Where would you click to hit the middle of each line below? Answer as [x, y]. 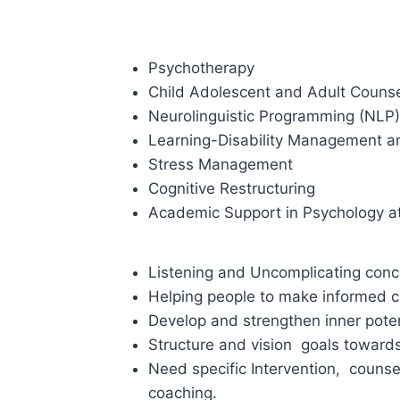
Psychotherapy [201, 68]
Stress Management [221, 164]
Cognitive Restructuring [232, 188]
